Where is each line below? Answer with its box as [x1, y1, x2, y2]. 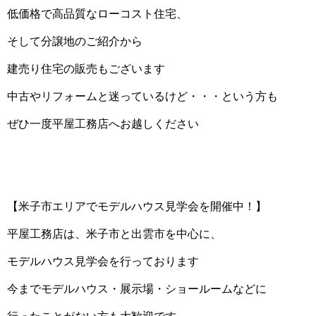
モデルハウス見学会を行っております [7, 255, 199, 267]
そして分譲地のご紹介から [7, 35, 142, 47]
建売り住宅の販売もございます [7, 62, 165, 75]
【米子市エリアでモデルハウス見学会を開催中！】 [7, 200, 267, 212]
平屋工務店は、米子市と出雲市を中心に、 [7, 227, 221, 240]
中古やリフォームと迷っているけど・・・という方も [7, 90, 278, 102]
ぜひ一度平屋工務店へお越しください [7, 117, 199, 130]
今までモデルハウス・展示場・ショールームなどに [7, 282, 267, 295]
